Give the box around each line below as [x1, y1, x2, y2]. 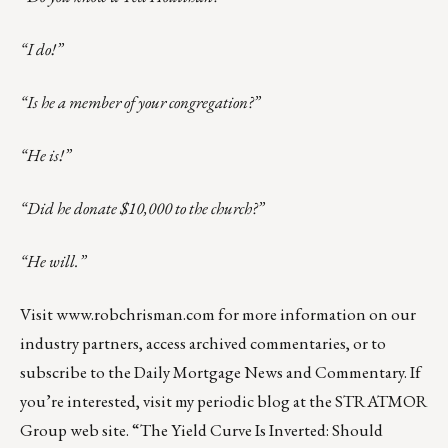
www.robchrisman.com [56, 302, 215, 325]
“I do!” [20, 37, 63, 60]
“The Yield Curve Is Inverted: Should [132, 418, 383, 441]
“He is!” [20, 143, 71, 166]
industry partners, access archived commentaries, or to [20, 331, 386, 354]
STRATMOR [335, 389, 428, 412]
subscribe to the [20, 360, 134, 383]
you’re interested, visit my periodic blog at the [20, 389, 335, 412]
